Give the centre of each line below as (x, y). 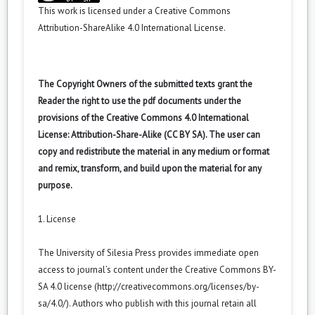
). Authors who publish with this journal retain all (161, 303)
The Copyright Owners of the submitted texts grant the (145, 84)
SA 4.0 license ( (67, 286)
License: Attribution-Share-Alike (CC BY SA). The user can (149, 134)
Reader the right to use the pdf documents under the (140, 101)
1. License (57, 219)
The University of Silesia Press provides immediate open (148, 252)
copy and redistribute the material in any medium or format (154, 151)
